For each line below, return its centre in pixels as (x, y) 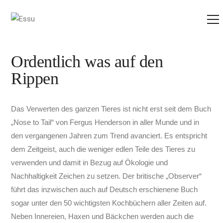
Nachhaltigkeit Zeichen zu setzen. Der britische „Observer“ (107, 176)
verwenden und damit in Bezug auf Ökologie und (90, 163)
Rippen (35, 78)
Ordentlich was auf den (87, 61)
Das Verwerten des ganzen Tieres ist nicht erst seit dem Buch (111, 109)
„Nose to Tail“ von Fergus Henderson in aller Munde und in (105, 122)
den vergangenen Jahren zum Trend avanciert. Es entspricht (109, 136)
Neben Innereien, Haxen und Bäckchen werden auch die (103, 216)
